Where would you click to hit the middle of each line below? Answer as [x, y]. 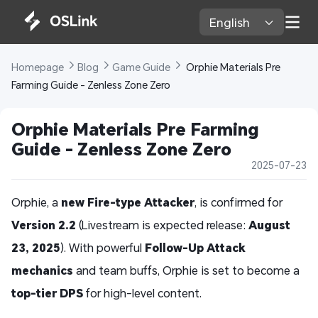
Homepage [39, 67]
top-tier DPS [47, 293]
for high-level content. [142, 293]
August [269, 225]
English [231, 22]
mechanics [42, 270]
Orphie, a [36, 202]
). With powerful [103, 248]
